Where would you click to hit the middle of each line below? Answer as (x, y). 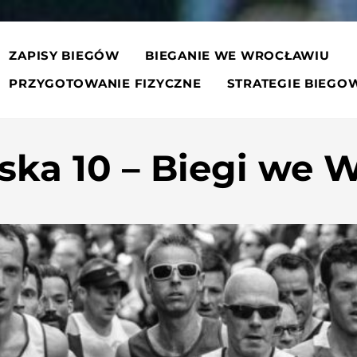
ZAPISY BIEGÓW (64, 55)
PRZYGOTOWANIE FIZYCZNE (105, 84)
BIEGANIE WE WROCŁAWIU (237, 55)
